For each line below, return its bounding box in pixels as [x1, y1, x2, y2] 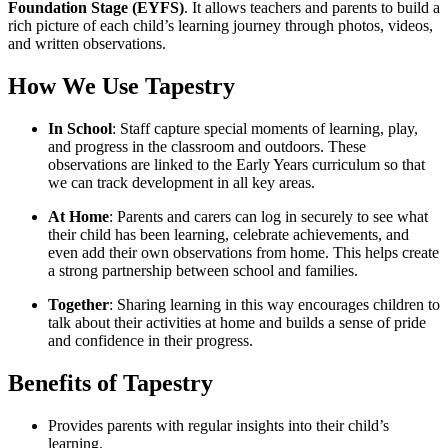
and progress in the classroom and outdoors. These [48, 137, 366, 155]
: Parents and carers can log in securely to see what [109, 207, 428, 225]
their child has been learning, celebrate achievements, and [48, 225, 409, 243]
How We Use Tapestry [8, 72, 235, 99]
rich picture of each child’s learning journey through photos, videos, [8, 16, 433, 34]
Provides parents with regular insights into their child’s [48, 416, 389, 434]
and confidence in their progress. [48, 331, 253, 349]
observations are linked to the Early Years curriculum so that [48, 155, 425, 173]
